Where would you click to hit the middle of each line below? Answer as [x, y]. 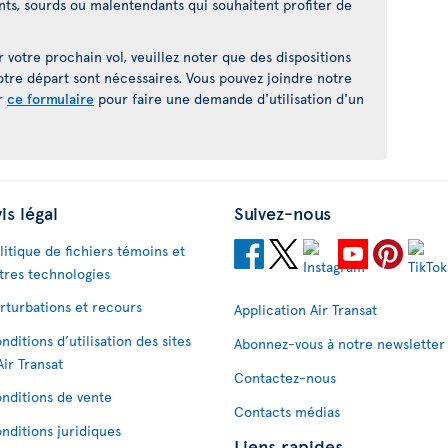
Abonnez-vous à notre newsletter [339, 343]
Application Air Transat [305, 309]
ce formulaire [50, 98]
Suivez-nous [282, 212]
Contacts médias [287, 411]
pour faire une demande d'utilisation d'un [229, 98]
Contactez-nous [285, 377]
